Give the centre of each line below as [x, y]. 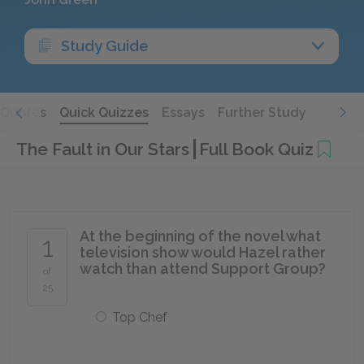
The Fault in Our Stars [105, 149]
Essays [183, 113]
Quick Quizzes [104, 113]
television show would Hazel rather [203, 252]
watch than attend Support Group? [203, 269]
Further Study [262, 113]
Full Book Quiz [256, 149]
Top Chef [140, 317]
